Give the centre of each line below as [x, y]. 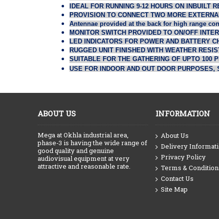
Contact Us [177, 179]
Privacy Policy [183, 157]
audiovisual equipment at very [84, 158]
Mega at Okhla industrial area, [83, 135]
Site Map [174, 189]
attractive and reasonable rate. [84, 166]
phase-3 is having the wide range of [92, 143]
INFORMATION [183, 113]
